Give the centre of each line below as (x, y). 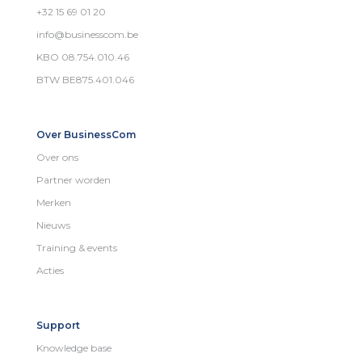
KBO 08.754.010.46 (83, 57)
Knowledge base (74, 347)
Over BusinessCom (86, 134)
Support (58, 325)
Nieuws (53, 225)
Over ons (57, 157)
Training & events (77, 247)
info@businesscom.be (87, 34)
